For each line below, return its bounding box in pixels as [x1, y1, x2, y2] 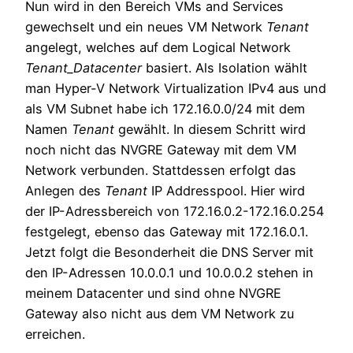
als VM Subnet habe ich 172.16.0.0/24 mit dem [25, 100, 305, 117]
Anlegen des [25, 182, 105, 199]
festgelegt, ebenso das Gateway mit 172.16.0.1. [25, 223, 308, 240]
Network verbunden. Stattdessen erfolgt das [25, 162, 296, 178]
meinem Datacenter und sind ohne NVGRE [25, 284, 281, 301]
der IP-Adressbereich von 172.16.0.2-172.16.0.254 [25, 203, 324, 219]
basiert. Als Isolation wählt [142, 59, 307, 76]
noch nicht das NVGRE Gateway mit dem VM [25, 141, 296, 158]
